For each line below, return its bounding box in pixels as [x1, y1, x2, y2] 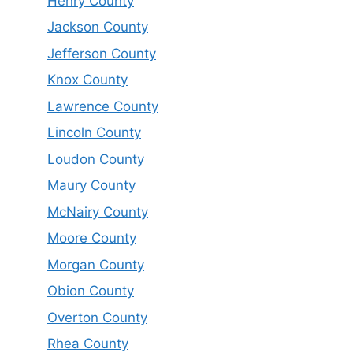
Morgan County [47, 256, 144, 273]
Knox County [47, 72, 128, 88]
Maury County [47, 177, 136, 194]
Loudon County [47, 150, 144, 167]
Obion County [47, 283, 134, 299]
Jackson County [47, 19, 148, 35]
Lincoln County [47, 124, 141, 141]
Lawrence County [47, 98, 158, 114]
